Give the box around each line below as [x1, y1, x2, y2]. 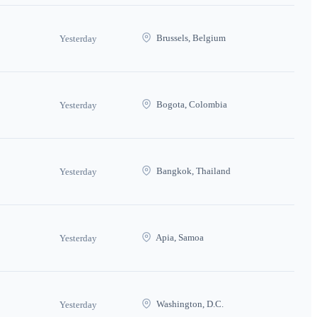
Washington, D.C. [154, 298, 224, 309]
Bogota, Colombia [154, 98, 227, 110]
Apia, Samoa [154, 231, 204, 243]
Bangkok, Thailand [154, 165, 231, 176]
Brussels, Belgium [154, 32, 226, 43]
